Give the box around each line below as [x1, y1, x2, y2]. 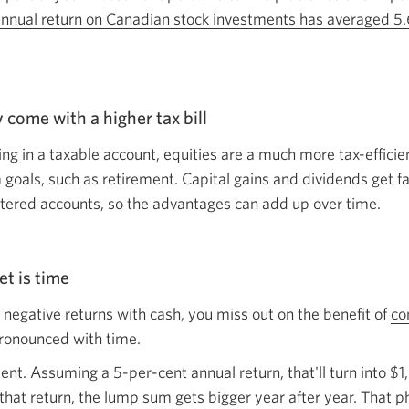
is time [18, 267, 69, 288]
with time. [73, 329, 141, 349]
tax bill [156, 107, 207, 129]
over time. [313, 194, 381, 214]
